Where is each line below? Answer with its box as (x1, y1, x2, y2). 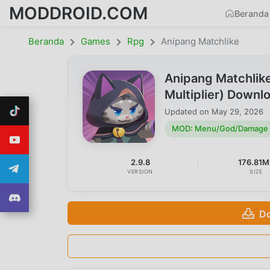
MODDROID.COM (9, 2, 148, 24)
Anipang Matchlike (161, 36, 239, 47)
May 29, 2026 (212, 106, 263, 116)
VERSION (127, 168, 154, 175)
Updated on (165, 106, 212, 116)
